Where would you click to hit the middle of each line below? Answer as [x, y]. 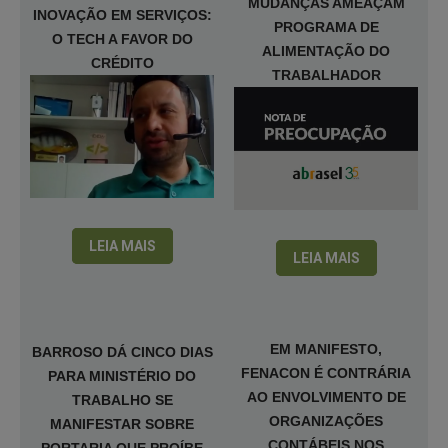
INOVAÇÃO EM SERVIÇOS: [122, 15]
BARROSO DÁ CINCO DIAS [122, 352]
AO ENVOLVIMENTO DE [326, 397]
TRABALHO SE [122, 400]
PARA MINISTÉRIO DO [122, 376]
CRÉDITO [122, 63]
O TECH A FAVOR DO [122, 39]
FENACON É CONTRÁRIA [326, 373]
